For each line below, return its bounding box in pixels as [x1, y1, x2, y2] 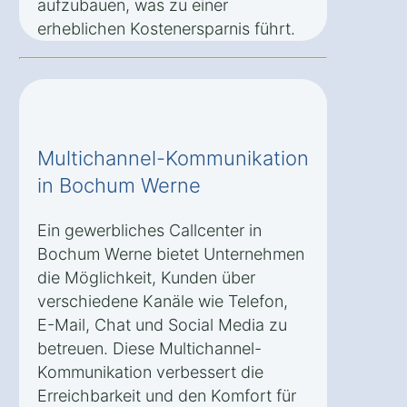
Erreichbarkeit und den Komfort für [37, 385, 296, 405]
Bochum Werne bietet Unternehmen [37, 243, 304, 263]
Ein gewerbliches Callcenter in [37, 220, 262, 240]
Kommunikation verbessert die [37, 362, 263, 382]
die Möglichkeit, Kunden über [37, 267, 255, 287]
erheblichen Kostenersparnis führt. [37, 18, 295, 38]
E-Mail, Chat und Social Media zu [37, 314, 287, 334]
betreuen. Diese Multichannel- [37, 338, 262, 358]
